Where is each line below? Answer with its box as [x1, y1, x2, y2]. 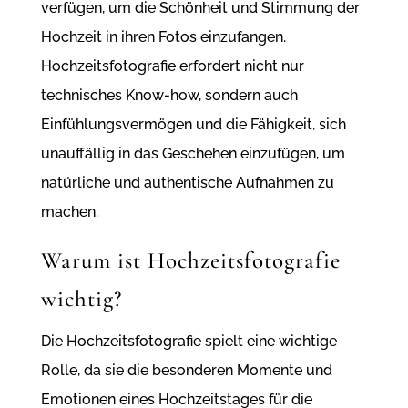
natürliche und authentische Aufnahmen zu [40, 174, 334, 192]
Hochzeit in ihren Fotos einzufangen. [40, 28, 286, 46]
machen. [40, 203, 98, 221]
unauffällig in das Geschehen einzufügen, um [40, 145, 345, 163]
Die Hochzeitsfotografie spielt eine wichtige [40, 332, 337, 351]
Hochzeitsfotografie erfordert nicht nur [40, 57, 304, 76]
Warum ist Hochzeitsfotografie [40, 247, 341, 275]
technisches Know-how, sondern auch [40, 87, 298, 105]
